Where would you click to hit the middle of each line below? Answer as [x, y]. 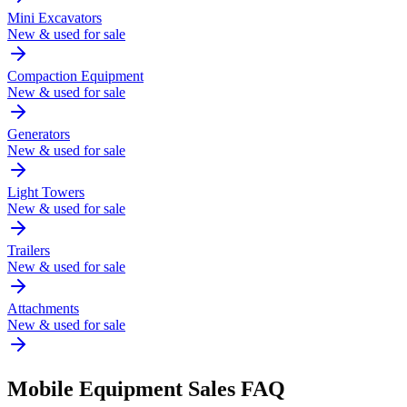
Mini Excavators [55, 18]
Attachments [43, 308]
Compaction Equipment [75, 76]
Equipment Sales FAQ [179, 388]
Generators [39, 134]
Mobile [40, 388]
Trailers [29, 250]
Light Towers [46, 192]
